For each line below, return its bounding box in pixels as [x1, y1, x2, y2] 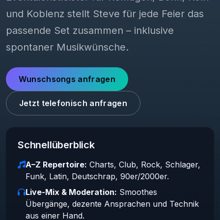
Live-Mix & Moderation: [26, 187, 117, 197]
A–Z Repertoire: [26, 159, 87, 169]
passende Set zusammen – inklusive [6, 24, 174, 36]
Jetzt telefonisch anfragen [19, 98, 127, 108]
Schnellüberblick [18, 138, 95, 151]
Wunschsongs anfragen [18, 74, 115, 84]
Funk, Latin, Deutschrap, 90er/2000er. [26, 171, 169, 181]
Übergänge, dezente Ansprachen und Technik [26, 198, 199, 209]
